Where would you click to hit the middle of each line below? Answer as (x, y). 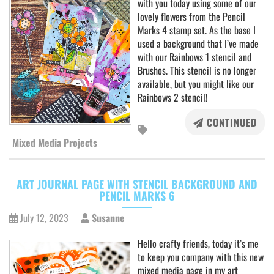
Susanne (107, 218)
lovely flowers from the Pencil (191, 17)
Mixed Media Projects (55, 143)
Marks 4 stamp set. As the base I (197, 30)
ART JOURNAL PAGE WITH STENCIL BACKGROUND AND (137, 184)
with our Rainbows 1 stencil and (194, 57)
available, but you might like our (196, 84)
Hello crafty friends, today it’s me (198, 243)
